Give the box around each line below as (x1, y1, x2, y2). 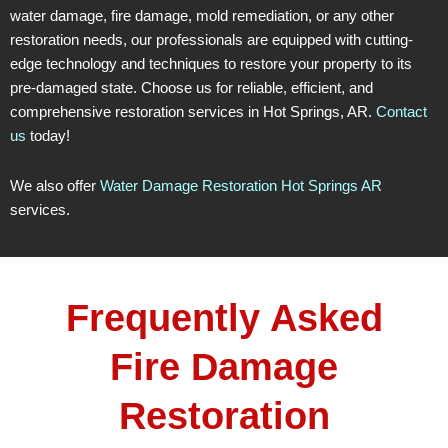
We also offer (10, 177, 100, 194)
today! (26, 128, 70, 145)
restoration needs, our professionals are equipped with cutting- (10, 32, 413, 49)
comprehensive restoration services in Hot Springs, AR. (10, 104, 376, 121)
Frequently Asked (65, 297, 383, 340)
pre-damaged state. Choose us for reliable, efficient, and (10, 80, 373, 97)
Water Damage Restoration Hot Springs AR (100, 177, 382, 194)
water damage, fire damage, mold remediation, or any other (10, 8, 394, 25)
